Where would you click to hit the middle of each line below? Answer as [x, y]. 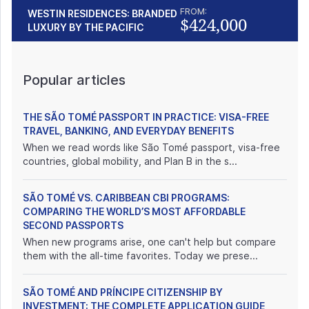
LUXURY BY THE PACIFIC [86, 28]
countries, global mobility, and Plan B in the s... [130, 161]
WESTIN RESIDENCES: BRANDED [102, 14]
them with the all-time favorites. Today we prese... [140, 255]
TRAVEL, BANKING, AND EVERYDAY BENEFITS [128, 130]
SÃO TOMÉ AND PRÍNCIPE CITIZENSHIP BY [123, 292]
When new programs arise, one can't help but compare [149, 241]
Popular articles [74, 80]
